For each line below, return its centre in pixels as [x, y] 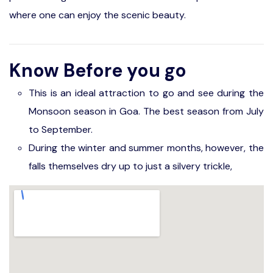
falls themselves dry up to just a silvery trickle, [130, 166]
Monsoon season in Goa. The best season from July [146, 111]
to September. [62, 129]
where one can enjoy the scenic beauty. [97, 15]
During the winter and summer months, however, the [146, 148]
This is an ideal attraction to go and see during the [146, 93]
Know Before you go [98, 70]
